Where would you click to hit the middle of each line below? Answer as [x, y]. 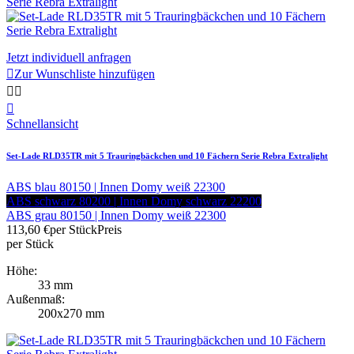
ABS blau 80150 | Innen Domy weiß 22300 [116, 186]
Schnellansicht [42, 123]
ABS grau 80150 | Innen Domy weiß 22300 [116, 215]
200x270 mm [71, 313]
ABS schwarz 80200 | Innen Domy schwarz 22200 [134, 201]
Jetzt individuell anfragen [69, 57]
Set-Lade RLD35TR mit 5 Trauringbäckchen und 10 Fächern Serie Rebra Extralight [167, 155]
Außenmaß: [36, 299]
